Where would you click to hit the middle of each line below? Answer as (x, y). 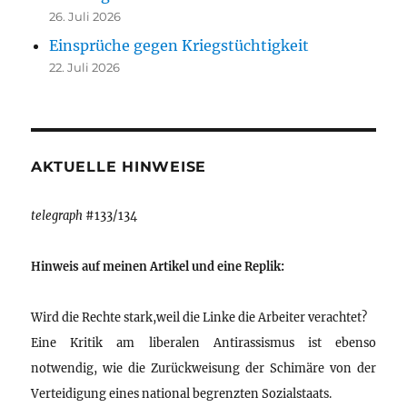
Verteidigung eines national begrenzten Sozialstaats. (182, 393)
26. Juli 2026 (85, 16)
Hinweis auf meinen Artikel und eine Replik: (158, 266)
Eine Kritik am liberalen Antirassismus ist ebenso (203, 342)
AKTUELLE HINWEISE (119, 166)
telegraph (57, 215)
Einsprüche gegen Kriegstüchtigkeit (179, 45)
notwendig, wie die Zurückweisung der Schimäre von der (203, 367)
